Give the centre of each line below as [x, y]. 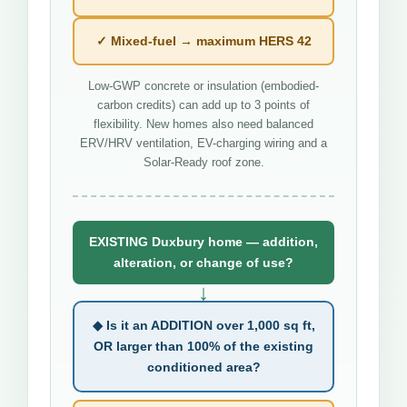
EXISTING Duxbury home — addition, [203, 241]
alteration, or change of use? [203, 262]
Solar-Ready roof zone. [203, 162]
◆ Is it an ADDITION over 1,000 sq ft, [203, 325]
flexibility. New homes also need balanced [203, 124]
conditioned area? [203, 367]
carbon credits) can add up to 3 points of [203, 104]
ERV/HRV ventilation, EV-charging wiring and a [203, 143]
